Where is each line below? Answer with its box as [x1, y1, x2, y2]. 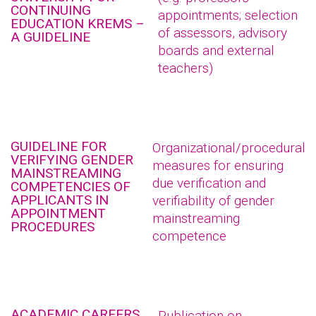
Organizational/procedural [152, 140, 305, 156]
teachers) [158, 60, 213, 76]
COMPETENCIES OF [11, 178, 130, 195]
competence [152, 228, 226, 244]
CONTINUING [11, 2, 91, 18]
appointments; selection [158, 7, 298, 23]
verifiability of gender [152, 193, 274, 209]
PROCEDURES [11, 219, 95, 235]
